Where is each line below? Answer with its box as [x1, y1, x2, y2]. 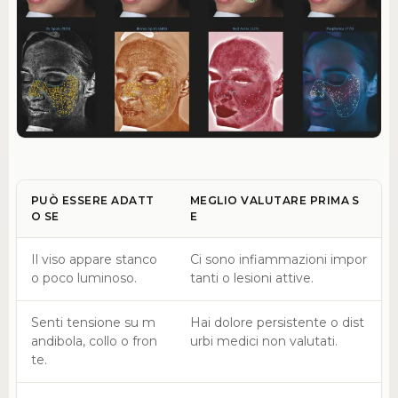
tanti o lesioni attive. [189, 269, 314, 286]
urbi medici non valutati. [189, 332, 338, 349]
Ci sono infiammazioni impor [189, 251, 367, 267]
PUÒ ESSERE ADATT [30, 193, 155, 207]
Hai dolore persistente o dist [189, 314, 364, 330]
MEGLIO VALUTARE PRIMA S [189, 193, 360, 207]
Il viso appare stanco [30, 251, 157, 267]
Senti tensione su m [30, 314, 155, 330]
